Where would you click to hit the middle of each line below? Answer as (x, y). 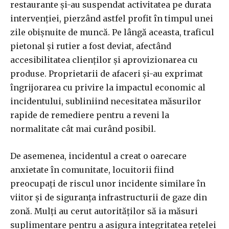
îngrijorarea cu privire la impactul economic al (108, 88)
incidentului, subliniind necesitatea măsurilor (106, 101)
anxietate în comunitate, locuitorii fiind (92, 170)
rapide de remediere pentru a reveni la (90, 115)
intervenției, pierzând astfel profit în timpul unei (112, 19)
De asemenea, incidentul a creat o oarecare (98, 156)
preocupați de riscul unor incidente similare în (108, 184)
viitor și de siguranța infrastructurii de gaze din (109, 198)
